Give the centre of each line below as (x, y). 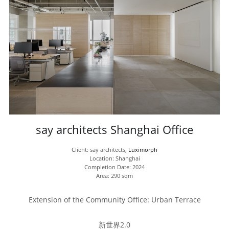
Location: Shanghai (114, 158)
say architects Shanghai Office (115, 130)
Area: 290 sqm (115, 176)
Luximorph (143, 150)
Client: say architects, (100, 150)
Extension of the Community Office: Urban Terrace (114, 200)
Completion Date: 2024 (115, 167)
